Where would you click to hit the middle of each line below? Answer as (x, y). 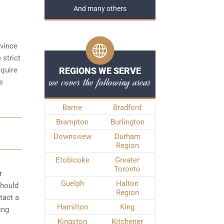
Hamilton (72, 207)
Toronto (127, 169)
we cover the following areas (100, 82)
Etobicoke (72, 160)
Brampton (72, 122)
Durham (127, 136)
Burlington (127, 122)
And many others (100, 9)
